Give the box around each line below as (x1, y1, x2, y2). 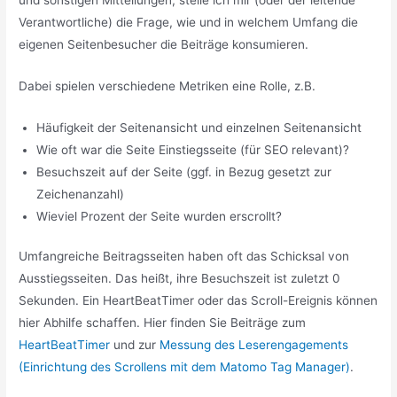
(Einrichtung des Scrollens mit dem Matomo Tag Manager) (19, 360, 351, 375)
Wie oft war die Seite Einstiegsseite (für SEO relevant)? (36, 142, 350, 157)
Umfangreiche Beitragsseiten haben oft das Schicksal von (19, 249, 350, 264)
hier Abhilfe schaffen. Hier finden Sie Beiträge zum (19, 315, 307, 331)
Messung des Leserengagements (160, 338, 349, 353)
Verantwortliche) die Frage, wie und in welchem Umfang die (19, 15, 359, 30)
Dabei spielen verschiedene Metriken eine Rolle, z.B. (19, 78, 316, 93)
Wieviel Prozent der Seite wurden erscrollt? (36, 208, 283, 223)
